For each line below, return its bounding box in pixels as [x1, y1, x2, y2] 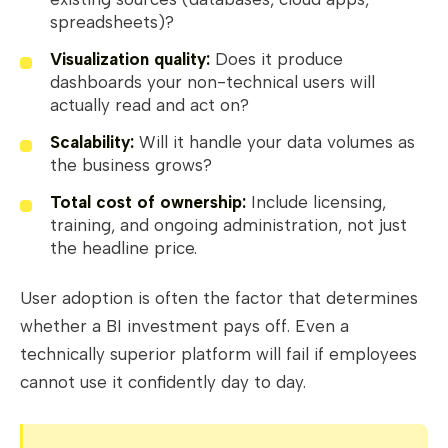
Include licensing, [246, 192, 386, 213]
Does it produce [210, 49, 343, 70]
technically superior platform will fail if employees [20, 344, 417, 365]
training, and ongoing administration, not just [50, 215, 407, 236]
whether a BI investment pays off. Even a [20, 316, 349, 337]
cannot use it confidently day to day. [20, 372, 306, 393]
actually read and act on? [50, 95, 249, 116]
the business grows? [50, 155, 212, 176]
